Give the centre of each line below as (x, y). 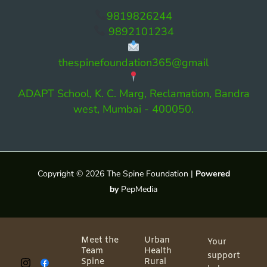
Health (158, 251)
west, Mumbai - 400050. (133, 109)
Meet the (100, 240)
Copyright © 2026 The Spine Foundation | (116, 173)
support (223, 256)
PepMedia (139, 189)
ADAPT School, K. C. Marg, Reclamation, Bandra (133, 93)
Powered (212, 173)
